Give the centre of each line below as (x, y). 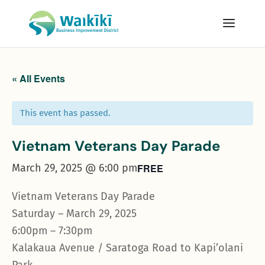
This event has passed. (65, 113)
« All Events (38, 78)
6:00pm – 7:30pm (52, 231)
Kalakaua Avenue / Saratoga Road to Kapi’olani (127, 248)
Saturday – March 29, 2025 (74, 214)
